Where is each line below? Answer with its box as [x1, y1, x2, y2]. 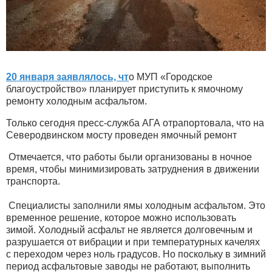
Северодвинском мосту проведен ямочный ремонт [6, 129, 237, 140]
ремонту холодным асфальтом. [6, 95, 147, 106]
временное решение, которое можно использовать [6, 212, 236, 223]
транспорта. [6, 175, 60, 186]
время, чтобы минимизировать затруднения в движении [6, 163, 259, 174]
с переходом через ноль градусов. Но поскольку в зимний [6, 248, 266, 259]
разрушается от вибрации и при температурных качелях [6, 236, 260, 247]
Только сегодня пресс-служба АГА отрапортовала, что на [6, 117, 264, 128]
